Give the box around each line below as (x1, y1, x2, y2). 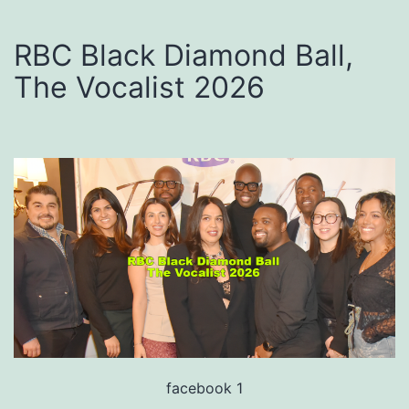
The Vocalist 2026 (14, 69, 265, 106)
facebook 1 (166, 379, 243, 398)
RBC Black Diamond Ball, (14, 37, 353, 74)
